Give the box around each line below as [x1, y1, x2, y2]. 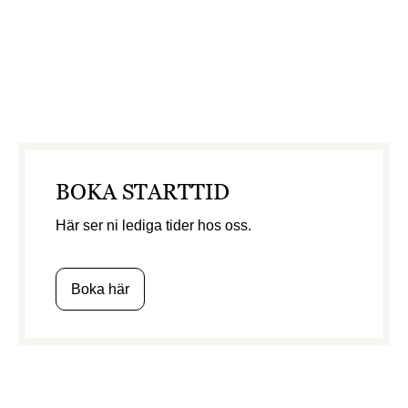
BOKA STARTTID [55, 179, 229, 205]
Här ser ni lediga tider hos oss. [55, 218, 251, 234]
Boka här [70, 281, 129, 298]
